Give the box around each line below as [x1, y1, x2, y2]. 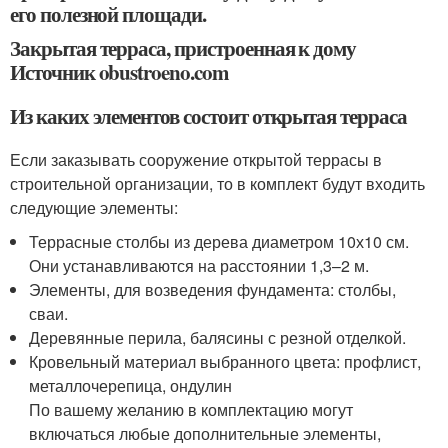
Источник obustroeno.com [10, 56, 229, 87]
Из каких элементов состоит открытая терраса [10, 100, 407, 131]
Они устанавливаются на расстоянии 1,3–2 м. [29, 253, 370, 277]
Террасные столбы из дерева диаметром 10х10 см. [29, 229, 410, 253]
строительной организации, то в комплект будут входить [10, 171, 425, 195]
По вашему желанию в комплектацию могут [29, 397, 354, 421]
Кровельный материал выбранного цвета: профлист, [29, 349, 422, 373]
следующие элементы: [10, 195, 178, 219]
